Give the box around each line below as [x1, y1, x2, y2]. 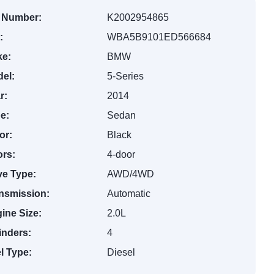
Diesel [107, 247, 136, 257]
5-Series [107, 71, 144, 81]
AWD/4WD [107, 169, 155, 179]
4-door [107, 149, 136, 160]
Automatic [107, 188, 151, 199]
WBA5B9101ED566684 [107, 32, 212, 42]
